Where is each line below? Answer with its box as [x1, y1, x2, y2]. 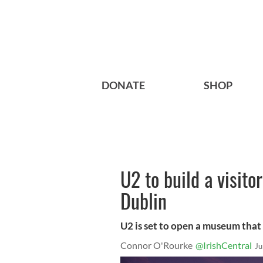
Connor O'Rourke [120, 240, 193, 251]
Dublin [120, 186, 167, 216]
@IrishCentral [195, 240, 252, 251]
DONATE [102, 79, 145, 92]
